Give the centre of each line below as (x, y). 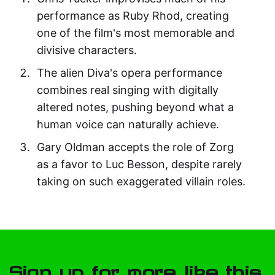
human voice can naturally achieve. (128, 125)
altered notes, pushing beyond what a (135, 107)
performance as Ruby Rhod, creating (133, 16)
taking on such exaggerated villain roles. (141, 182)
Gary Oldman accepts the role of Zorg (135, 147)
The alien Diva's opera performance (129, 73)
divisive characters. (87, 50)
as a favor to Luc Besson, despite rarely (139, 165)
